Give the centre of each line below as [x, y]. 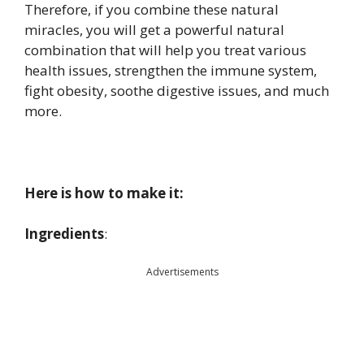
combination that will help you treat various [165, 50]
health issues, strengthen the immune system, [171, 70]
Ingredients [64, 234]
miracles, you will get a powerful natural [154, 29]
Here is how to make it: [104, 193]
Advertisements [182, 271]
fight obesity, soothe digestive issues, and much [177, 90]
